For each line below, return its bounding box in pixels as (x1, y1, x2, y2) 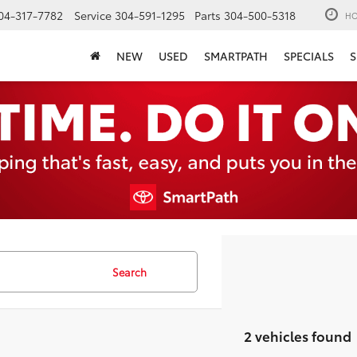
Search (112, 265, 147, 279)
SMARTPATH (204, 48, 268, 65)
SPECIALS (284, 48, 334, 65)
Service (74, 7, 112, 24)
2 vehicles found (244, 326, 351, 345)
